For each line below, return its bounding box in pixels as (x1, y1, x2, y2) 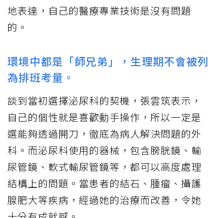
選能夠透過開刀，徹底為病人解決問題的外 (7, 127, 201, 141)
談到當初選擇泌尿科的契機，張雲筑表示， (7, 93, 201, 108)
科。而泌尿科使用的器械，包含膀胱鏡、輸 (7, 143, 201, 158)
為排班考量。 (7, 69, 74, 85)
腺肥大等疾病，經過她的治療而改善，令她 (7, 193, 201, 207)
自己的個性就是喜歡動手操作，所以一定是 (7, 110, 201, 125)
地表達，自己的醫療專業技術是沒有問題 (7, 3, 191, 18)
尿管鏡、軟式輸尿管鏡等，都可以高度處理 (7, 160, 201, 174)
